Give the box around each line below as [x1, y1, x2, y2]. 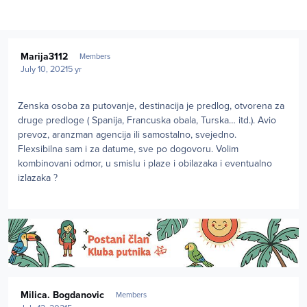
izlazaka [18, 172, 53, 184]
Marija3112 [21, 50, 69, 62]
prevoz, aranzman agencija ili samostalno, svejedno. [18, 129, 239, 141]
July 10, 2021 [21, 64, 69, 75]
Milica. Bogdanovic [21, 289, 105, 302]
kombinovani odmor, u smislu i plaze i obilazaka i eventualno [18, 158, 272, 170]
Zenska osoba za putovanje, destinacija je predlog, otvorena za [18, 100, 284, 112]
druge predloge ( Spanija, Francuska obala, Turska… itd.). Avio [18, 114, 276, 127]
